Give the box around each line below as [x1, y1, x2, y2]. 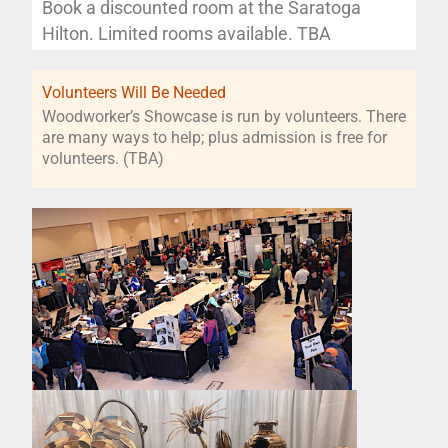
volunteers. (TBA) [42, 149, 164, 168]
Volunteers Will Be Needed [42, 83, 226, 102]
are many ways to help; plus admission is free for [42, 128, 387, 147]
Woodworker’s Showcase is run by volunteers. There [42, 107, 406, 126]
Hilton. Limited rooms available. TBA [42, 24, 331, 44]
